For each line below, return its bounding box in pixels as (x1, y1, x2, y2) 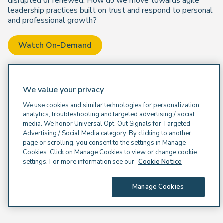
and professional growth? (8, 15, 97, 26)
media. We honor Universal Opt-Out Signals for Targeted (23, 119, 190, 128)
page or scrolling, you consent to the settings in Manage (23, 138, 186, 147)
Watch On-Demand (18, 40, 92, 51)
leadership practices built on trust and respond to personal (8, 5, 213, 16)
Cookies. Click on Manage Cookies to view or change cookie (23, 148, 197, 157)
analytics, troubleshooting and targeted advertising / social (23, 110, 195, 119)
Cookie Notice (138, 157, 182, 166)
